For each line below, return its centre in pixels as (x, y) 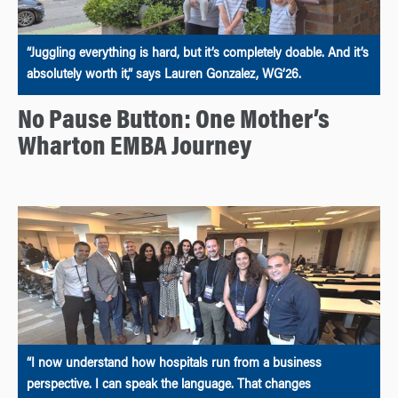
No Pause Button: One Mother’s (174, 121)
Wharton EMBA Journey (135, 148)
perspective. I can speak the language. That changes (169, 386)
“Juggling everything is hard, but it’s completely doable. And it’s (198, 54)
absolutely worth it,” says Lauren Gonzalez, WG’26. (164, 75)
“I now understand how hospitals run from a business (174, 365)
